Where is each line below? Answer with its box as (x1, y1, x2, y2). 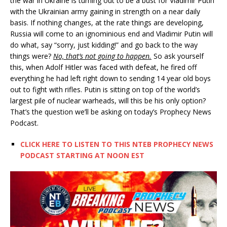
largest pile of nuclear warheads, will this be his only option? (10, 96, 206, 106)
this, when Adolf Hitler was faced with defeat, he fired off (10, 62, 197, 72)
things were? (10, 51, 53, 61)
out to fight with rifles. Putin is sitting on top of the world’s (10, 85, 200, 95)
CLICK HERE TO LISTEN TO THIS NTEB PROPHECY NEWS (20, 139, 213, 149)
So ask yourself (152, 51, 204, 61)
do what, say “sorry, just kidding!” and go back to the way (10, 40, 198, 50)
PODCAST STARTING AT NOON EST (20, 150, 144, 161)
